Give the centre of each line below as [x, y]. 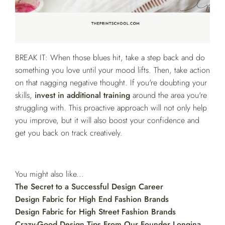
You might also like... [49, 174]
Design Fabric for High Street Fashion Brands [95, 212]
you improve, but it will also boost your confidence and [107, 121]
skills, [25, 95]
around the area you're [168, 95]
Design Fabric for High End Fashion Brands [92, 199]
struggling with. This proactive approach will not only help [111, 108]
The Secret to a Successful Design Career [89, 187]
